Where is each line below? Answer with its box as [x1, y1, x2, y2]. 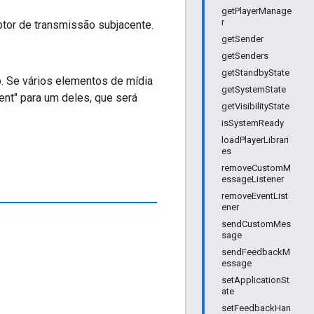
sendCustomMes [221, 219, 291, 229]
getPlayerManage [221, 6, 292, 16]
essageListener [221, 174, 284, 184]
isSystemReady [221, 118, 284, 128]
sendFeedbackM [221, 247, 290, 257]
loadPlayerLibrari [221, 135, 289, 145]
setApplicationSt [221, 275, 289, 285]
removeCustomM [221, 163, 291, 173]
